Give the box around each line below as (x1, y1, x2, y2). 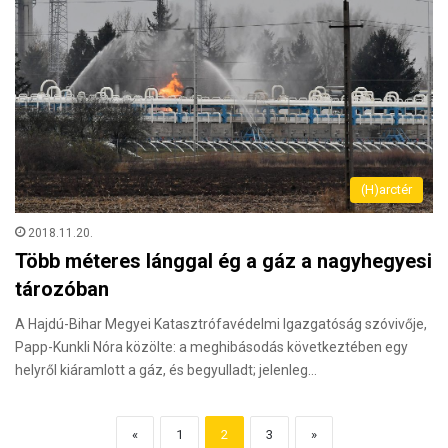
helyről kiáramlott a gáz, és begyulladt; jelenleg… (15, 362, 317, 379)
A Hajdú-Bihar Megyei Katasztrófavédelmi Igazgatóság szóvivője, (15, 316, 427, 333)
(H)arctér (361, 182, 412, 198)
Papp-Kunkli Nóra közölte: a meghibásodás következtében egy (15, 339, 408, 356)
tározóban (15, 277, 109, 302)
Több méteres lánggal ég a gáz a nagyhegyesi (15, 249, 432, 274)
